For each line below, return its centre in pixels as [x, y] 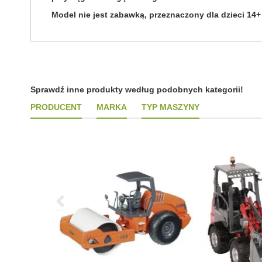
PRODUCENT [56, 107]
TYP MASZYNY [170, 107]
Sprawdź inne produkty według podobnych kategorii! [137, 89]
